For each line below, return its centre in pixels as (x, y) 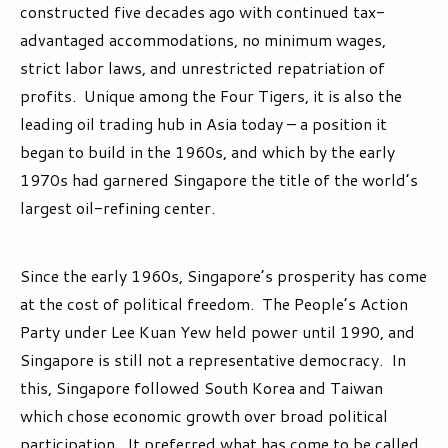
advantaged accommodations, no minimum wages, (203, 40)
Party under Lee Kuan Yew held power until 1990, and (217, 332)
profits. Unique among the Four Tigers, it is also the (211, 96)
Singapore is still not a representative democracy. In (213, 360)
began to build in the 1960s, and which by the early (207, 152)
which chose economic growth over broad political (204, 416)
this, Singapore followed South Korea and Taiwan (201, 388)
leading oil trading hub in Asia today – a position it (203, 124)
